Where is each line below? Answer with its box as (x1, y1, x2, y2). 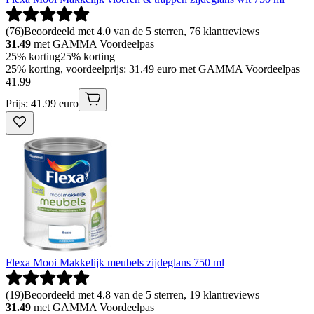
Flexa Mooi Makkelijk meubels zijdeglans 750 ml (6, 257, 224, 269)
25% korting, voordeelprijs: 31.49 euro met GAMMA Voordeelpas (6, 63, 300, 76)
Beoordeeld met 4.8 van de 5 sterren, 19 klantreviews (24, 289, 259, 301)
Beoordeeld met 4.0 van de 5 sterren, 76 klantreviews (24, 25, 259, 38)
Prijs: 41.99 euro (6, 97, 78, 110)
